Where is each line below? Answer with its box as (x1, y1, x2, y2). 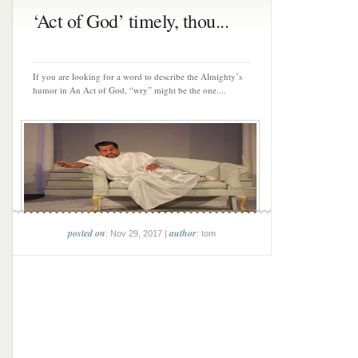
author (169, 226, 197, 240)
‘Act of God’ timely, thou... (33, 8, 229, 34)
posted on (68, 226, 105, 240)
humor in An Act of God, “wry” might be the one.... (33, 84, 226, 96)
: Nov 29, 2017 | (105, 229, 169, 238)
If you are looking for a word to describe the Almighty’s (33, 70, 242, 82)
